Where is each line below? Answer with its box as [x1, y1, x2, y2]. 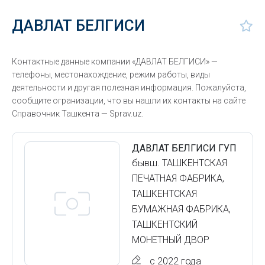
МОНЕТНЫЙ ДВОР [132, 234, 209, 245]
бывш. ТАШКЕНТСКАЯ [132, 157, 227, 169]
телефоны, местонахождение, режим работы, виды [12, 70, 210, 79]
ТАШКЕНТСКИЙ [132, 219, 198, 230]
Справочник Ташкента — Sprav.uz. [12, 109, 143, 118]
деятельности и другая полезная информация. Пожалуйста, [12, 83, 246, 92]
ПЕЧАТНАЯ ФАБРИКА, [132, 173, 224, 184]
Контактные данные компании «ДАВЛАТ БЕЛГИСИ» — [12, 57, 218, 66]
